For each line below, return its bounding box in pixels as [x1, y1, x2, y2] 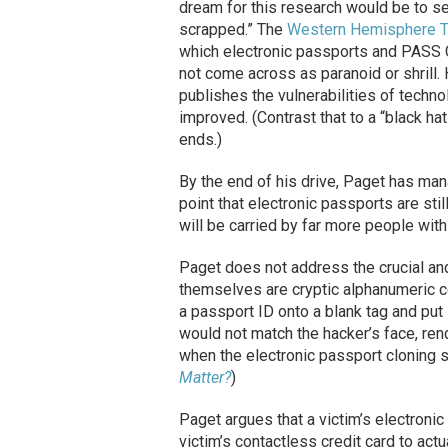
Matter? [178, 368, 231, 388]
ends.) [178, 130, 222, 150]
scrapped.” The [178, 20, 287, 40]
